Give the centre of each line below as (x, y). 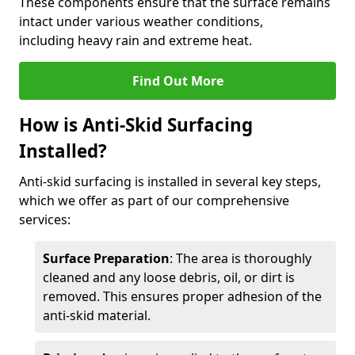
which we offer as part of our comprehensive (154, 200)
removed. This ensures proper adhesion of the (182, 296)
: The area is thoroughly (240, 258)
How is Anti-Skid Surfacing (136, 125)
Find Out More (177, 81)
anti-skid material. (97, 315)
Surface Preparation (106, 258)
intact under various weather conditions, (141, 21)
